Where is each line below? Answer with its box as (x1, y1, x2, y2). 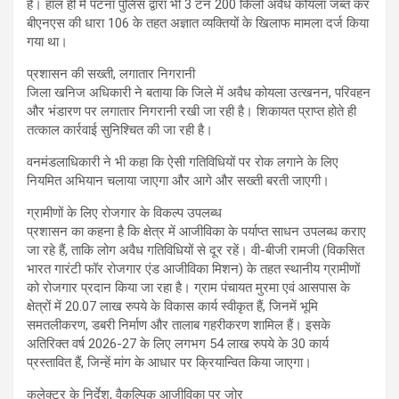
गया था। (27, 34, 68, 51)
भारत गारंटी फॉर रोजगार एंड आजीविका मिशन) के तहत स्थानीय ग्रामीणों (27, 261, 360, 278)
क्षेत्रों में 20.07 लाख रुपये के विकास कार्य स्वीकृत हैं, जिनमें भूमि (27, 298, 318, 315)
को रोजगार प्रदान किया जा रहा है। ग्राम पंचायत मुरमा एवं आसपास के (27, 280, 350, 297)
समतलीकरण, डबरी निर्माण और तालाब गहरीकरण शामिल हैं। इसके (27, 317, 330, 334)
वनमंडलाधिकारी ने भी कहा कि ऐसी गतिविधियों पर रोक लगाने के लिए (27, 154, 338, 171)
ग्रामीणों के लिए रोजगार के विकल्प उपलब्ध (27, 205, 222, 222)
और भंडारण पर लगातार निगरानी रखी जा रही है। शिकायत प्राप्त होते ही (27, 103, 356, 120)
